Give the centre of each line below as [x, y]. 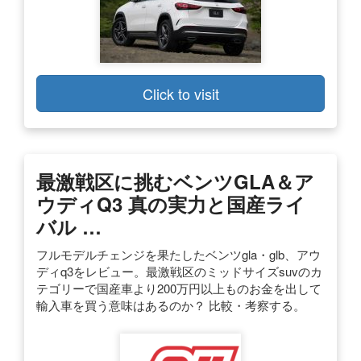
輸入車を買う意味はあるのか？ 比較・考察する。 [171, 305]
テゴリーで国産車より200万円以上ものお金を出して [179, 288]
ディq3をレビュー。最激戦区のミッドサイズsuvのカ [179, 271]
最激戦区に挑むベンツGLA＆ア [175, 181]
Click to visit [180, 93]
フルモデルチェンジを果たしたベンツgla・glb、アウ [178, 254]
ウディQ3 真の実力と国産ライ [171, 203]
